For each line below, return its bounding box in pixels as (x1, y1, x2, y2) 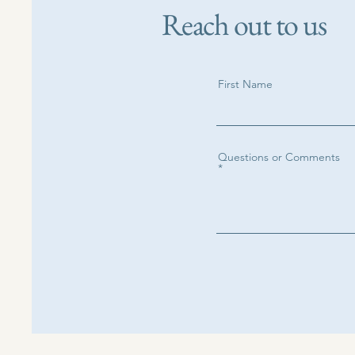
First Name (218, 77, 273, 91)
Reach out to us (162, 5, 326, 44)
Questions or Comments (218, 150, 340, 164)
